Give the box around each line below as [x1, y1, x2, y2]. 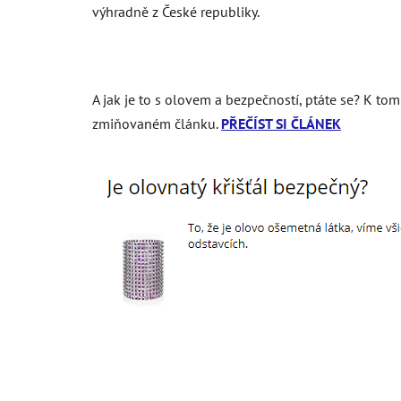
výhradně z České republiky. [92, 2, 260, 21]
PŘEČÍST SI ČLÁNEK [221, 114, 341, 132]
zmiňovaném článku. [92, 114, 221, 132]
